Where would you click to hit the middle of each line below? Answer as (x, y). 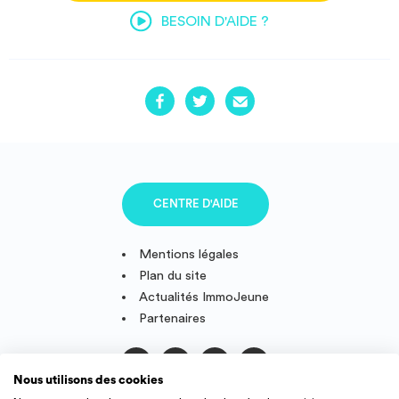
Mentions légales (189, 254)
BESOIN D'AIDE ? (215, 21)
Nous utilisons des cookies (88, 380)
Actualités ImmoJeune (204, 297)
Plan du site (173, 275)
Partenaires (173, 318)
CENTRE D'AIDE (195, 204)
